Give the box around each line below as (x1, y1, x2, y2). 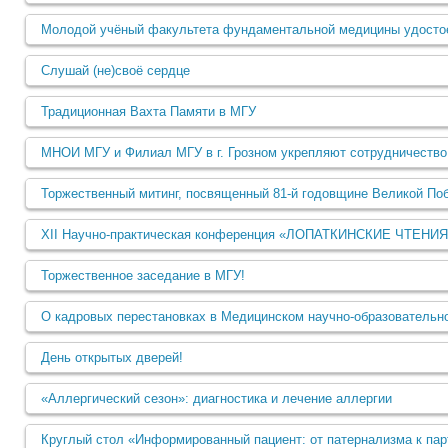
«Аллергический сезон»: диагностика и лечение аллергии (41, 391, 392, 406)
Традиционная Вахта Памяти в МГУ (41, 104, 256, 119)
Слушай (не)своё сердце (41, 63, 190, 78)
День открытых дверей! (41, 350, 183, 365)
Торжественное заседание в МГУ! (41, 268, 245, 283)
